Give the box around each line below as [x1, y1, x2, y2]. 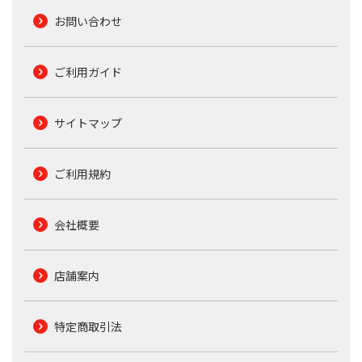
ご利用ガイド [53, 63, 122, 80]
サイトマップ [53, 114, 122, 131]
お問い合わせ [53, 12, 122, 29]
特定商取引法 [53, 318, 122, 335]
